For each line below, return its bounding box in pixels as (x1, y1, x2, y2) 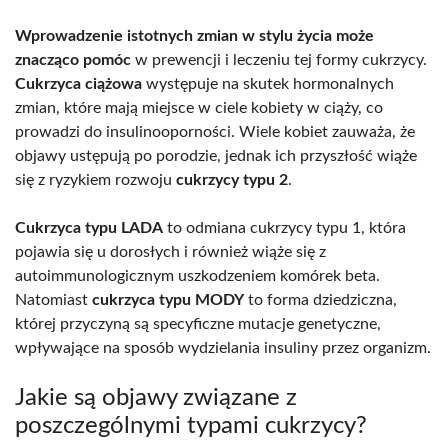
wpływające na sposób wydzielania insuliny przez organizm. (15, 339, 431, 356)
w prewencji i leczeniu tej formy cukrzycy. (131, 51, 427, 68)
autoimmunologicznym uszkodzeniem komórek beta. (15, 267, 380, 284)
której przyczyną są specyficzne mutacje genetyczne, (15, 315, 381, 332)
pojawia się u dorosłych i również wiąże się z (15, 243, 326, 260)
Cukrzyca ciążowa (15, 75, 142, 92)
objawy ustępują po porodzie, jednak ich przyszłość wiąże (15, 147, 417, 164)
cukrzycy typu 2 (176, 171, 288, 188)
